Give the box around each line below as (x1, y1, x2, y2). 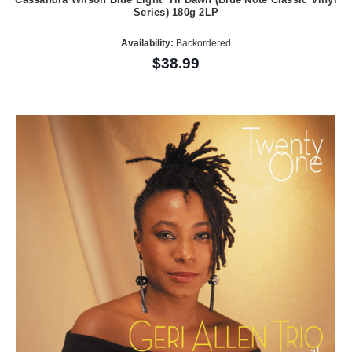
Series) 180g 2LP (134, 5, 218, 18)
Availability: (121, 38, 174, 49)
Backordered (174, 38, 231, 49)
